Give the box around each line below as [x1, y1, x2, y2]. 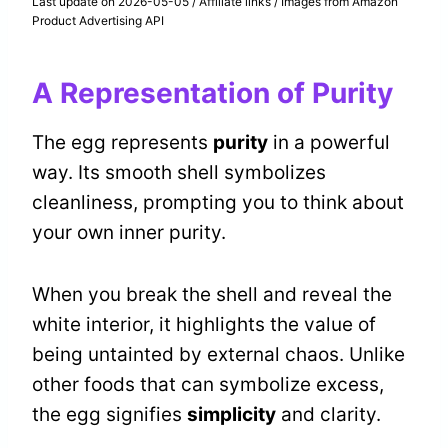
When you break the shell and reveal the [32, 283, 392, 307]
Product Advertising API [32, 13, 164, 29]
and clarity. [276, 403, 381, 427]
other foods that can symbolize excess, [32, 373, 384, 397]
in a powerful [268, 131, 390, 155]
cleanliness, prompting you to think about [32, 191, 404, 215]
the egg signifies [32, 403, 187, 427]
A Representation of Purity [32, 76, 393, 111]
